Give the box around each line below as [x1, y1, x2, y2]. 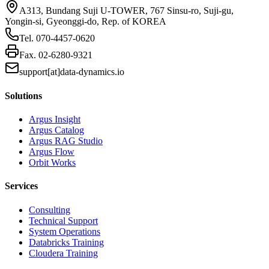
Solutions [5, 90, 42, 101]
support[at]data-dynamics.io [19, 67, 124, 77]
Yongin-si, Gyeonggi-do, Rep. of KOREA [5, 16, 166, 27]
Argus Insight [29, 113, 80, 124]
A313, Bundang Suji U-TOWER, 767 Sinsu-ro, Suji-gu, [19, 5, 234, 16]
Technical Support [29, 215, 98, 226]
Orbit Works [29, 157, 76, 168]
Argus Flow [29, 146, 74, 157]
